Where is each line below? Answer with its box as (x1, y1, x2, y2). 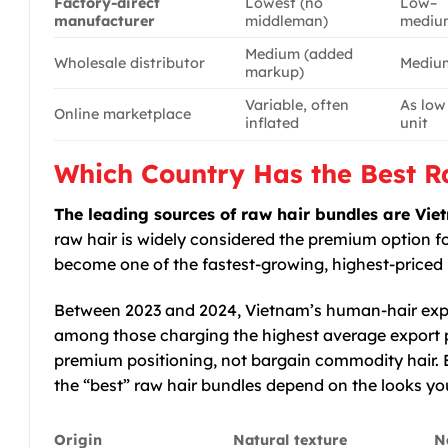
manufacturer (54, 11, 155, 30)
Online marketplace (54, 104, 191, 123)
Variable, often (245, 95, 350, 114)
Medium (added (245, 44, 354, 63)
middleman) (245, 11, 329, 30)
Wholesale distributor (54, 53, 205, 72)
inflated (245, 113, 300, 132)
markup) (245, 62, 305, 81)
